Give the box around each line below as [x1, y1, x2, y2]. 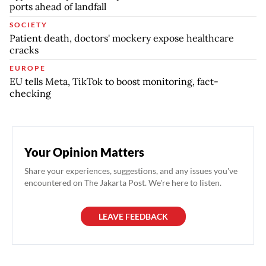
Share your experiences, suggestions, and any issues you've [24, 165, 237, 176]
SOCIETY [9, 20, 47, 29]
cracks [9, 43, 39, 56]
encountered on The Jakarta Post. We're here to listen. [24, 177, 221, 188]
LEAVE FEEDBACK [98, 211, 168, 221]
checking [9, 87, 51, 99]
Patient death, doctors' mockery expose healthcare [9, 31, 234, 44]
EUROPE [9, 63, 46, 72]
